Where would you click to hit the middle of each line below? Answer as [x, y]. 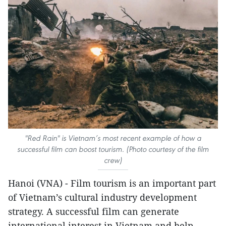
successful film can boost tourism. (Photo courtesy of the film [113, 149]
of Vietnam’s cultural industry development [102, 197]
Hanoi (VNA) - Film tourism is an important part [112, 183]
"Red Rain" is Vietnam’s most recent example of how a [113, 138]
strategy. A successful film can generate [94, 212]
